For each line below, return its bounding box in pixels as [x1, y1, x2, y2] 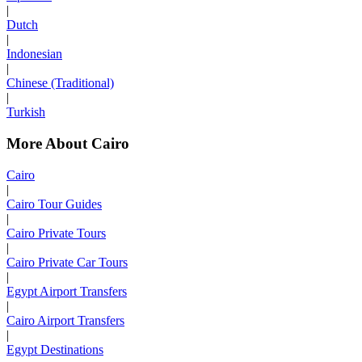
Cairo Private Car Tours [6, 255, 128, 269]
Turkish [6, 105, 45, 120]
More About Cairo [6, 134, 129, 152]
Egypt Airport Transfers [6, 284, 127, 298]
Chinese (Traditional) [6, 76, 114, 90]
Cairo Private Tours [6, 225, 106, 240]
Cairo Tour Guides [6, 196, 102, 211]
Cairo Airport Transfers [6, 313, 124, 327]
